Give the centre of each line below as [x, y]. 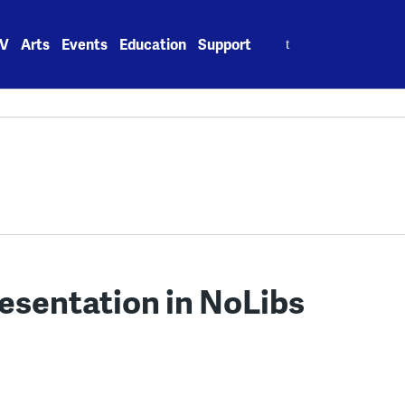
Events [85, 44]
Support [225, 44]
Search [287, 34]
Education [153, 44]
